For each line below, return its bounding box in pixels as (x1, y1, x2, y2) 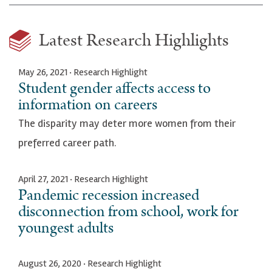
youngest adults (18, 217, 114, 239)
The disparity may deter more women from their (18, 116, 236, 130)
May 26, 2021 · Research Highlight (18, 66, 148, 78)
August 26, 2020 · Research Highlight (18, 257, 161, 270)
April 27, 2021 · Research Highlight (18, 172, 148, 185)
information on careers (18, 93, 157, 116)
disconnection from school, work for (18, 200, 239, 223)
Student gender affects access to (18, 77, 211, 100)
